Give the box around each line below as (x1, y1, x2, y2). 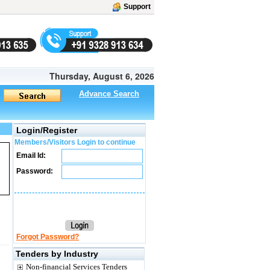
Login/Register (16, 125, 77, 135)
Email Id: (14, 151, 46, 160)
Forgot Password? (16, 233, 79, 241)
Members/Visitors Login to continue (14, 138, 136, 146)
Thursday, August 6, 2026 (49, 70, 154, 82)
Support (124, 2, 151, 11)
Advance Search (79, 89, 139, 98)
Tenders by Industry (16, 249, 98, 259)
